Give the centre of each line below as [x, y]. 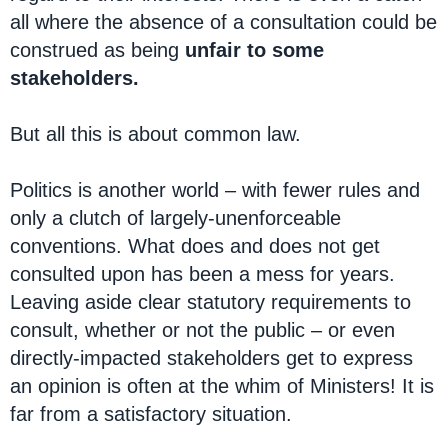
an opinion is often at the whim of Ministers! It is [222, 386]
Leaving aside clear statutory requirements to [210, 302]
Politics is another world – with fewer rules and [215, 190]
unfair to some [254, 50]
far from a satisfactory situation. [151, 414]
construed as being [97, 50]
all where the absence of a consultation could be [223, 22]
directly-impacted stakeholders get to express [211, 358]
